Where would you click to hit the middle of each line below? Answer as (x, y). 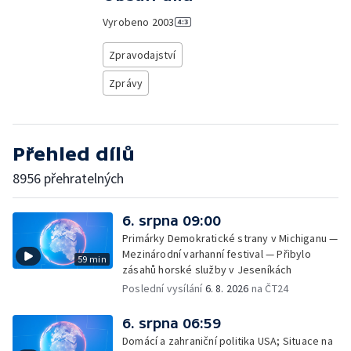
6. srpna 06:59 (172, 323)
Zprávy (126, 83)
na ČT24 (269, 288)
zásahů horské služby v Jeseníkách (207, 270)
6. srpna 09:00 (172, 221)
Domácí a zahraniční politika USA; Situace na (228, 341)
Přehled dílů (74, 154)
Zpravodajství (142, 55)
